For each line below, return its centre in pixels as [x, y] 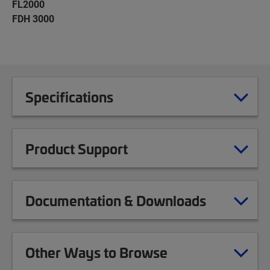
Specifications [69, 96]
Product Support [77, 148]
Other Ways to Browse [96, 252]
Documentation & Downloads [116, 200]
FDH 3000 [33, 18]
